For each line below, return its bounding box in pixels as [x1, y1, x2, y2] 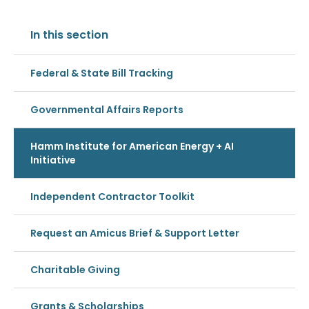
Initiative [30, 152, 76, 167]
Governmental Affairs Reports [30, 102, 183, 117]
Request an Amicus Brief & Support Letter [30, 226, 239, 240]
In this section [30, 26, 108, 43]
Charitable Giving [30, 262, 120, 277]
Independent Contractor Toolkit [30, 189, 195, 203]
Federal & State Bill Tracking [30, 66, 173, 80]
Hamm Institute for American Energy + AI [30, 139, 234, 153]
